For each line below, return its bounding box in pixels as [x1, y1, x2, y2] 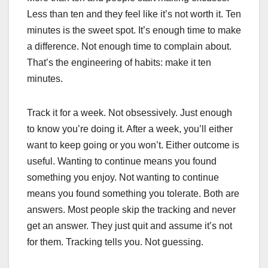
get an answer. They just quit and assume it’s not [27, 220, 232, 231]
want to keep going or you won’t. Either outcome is [27, 139, 239, 150]
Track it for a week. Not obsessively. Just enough [27, 107, 232, 118]
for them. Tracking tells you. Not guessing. [27, 236, 203, 247]
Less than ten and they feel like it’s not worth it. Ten [27, 8, 241, 19]
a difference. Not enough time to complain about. [27, 41, 232, 51]
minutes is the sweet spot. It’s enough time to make [27, 25, 241, 35]
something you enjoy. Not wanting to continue [27, 172, 219, 182]
